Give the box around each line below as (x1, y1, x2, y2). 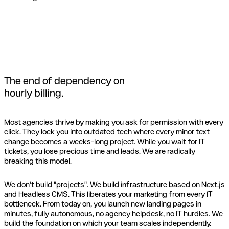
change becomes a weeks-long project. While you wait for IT (4, 136, 205, 146)
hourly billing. (4, 86, 63, 99)
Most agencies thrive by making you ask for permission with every (4, 117, 223, 126)
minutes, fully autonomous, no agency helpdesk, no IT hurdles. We (4, 208, 223, 218)
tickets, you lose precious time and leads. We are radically (4, 146, 195, 155)
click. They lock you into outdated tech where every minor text (4, 126, 210, 136)
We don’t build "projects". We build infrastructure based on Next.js (4, 179, 225, 189)
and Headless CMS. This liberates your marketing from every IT (4, 189, 213, 198)
